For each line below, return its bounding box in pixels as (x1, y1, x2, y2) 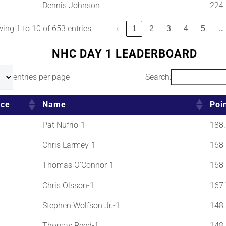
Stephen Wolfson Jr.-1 (42, 200, 120, 210)
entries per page (13, 72, 70, 82)
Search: (145, 72, 172, 82)
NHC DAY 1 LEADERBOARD (52, 47, 198, 60)
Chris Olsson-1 (42, 180, 94, 190)
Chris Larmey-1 (42, 140, 96, 150)
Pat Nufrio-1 (42, 120, 85, 130)
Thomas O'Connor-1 (42, 160, 114, 170)
